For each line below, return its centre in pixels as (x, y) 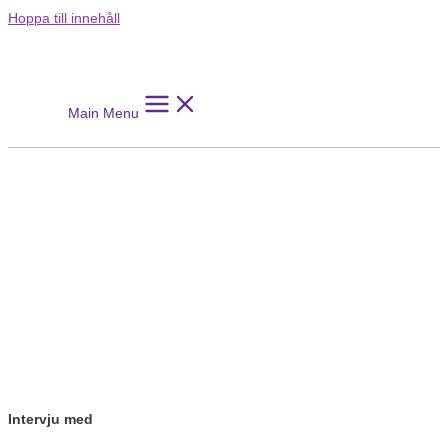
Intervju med (50, 420)
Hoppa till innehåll (64, 18)
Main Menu (103, 113)
